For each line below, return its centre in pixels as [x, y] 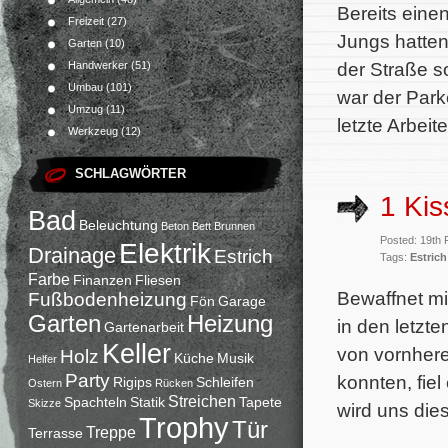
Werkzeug [93, 131]
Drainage [72, 255]
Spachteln [95, 402]
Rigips [132, 382]
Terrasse [55, 433]
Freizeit [86, 21]
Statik [147, 402]
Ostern [45, 383]
